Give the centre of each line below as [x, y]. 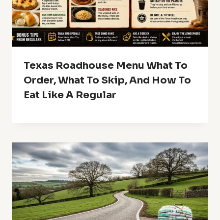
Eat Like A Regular [70, 95]
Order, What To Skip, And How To [107, 81]
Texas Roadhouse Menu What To [106, 66]
